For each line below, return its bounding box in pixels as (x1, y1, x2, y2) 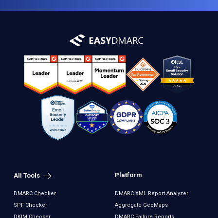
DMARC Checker (13, 190, 56, 197)
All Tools (13, 172, 41, 180)
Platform (115, 171, 142, 179)
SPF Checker (13, 202, 47, 209)
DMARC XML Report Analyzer (115, 190, 188, 197)
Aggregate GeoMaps (115, 202, 168, 209)
